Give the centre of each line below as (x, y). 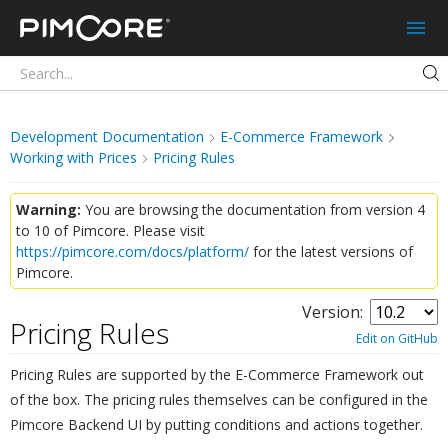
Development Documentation (107, 136)
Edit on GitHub (397, 338)
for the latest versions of (331, 251)
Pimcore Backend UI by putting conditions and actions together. (216, 425)
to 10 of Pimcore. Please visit (110, 230)
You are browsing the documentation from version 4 (253, 209)
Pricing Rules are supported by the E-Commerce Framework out (217, 375)
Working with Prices (73, 157)
